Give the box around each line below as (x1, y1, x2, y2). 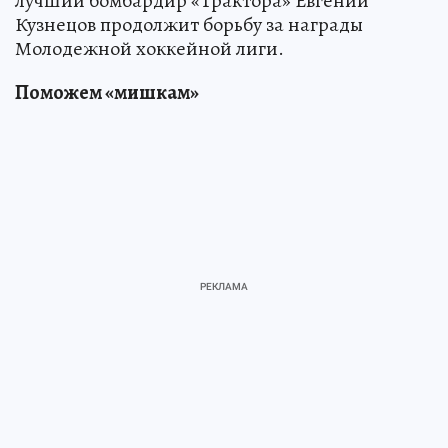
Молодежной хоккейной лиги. (15, 35, 284, 62)
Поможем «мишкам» (15, 79, 199, 106)
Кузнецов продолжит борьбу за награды (15, 11, 363, 38)
